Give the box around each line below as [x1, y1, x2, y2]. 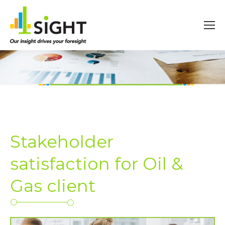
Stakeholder [10, 131, 114, 152]
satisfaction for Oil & [10, 153, 183, 174]
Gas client [10, 175, 95, 196]
